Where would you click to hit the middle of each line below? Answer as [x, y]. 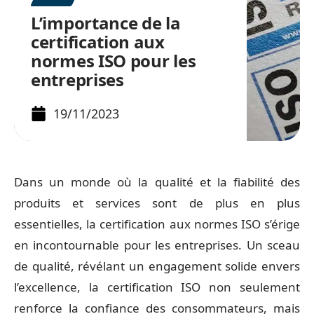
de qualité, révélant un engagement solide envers [157, 266]
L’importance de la [106, 23]
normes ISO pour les [114, 61]
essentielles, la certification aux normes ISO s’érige [157, 224]
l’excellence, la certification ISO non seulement [157, 287]
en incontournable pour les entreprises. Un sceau [157, 245]
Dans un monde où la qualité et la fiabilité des [157, 182]
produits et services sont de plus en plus [157, 203]
